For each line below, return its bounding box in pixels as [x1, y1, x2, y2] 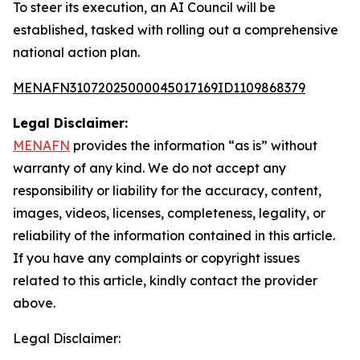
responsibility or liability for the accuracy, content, [13, 182, 321, 198]
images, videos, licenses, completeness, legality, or [13, 205, 325, 221]
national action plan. [13, 44, 140, 60]
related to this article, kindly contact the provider [13, 272, 317, 288]
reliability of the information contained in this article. [13, 227, 335, 243]
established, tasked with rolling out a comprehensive [13, 22, 338, 38]
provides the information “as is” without [70, 137, 317, 153]
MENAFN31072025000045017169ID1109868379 [13, 80, 305, 96]
